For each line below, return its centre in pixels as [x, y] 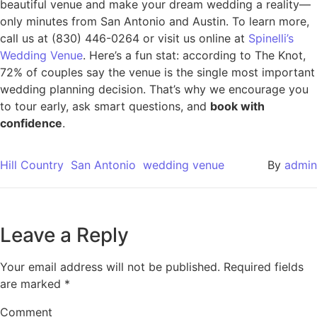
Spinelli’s [271, 39]
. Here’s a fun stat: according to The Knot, [194, 56]
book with [237, 106]
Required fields [264, 266]
